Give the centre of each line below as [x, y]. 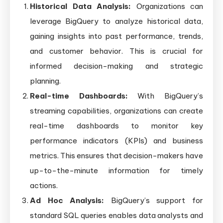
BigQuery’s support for [154, 201]
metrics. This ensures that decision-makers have [116, 156]
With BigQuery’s [166, 96]
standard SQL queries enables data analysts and [116, 216]
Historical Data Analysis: [80, 6]
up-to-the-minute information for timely [116, 171]
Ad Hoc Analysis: [67, 201]
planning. [45, 81]
